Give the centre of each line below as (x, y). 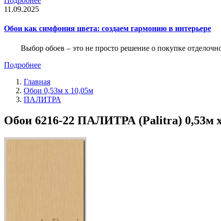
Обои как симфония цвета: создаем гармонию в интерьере (108, 29)
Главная (37, 81)
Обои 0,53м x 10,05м (58, 90)
